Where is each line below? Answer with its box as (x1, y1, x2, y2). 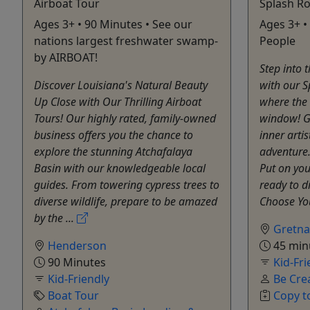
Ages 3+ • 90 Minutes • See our (34, 16, 192, 32)
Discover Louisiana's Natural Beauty (34, 77, 208, 93)
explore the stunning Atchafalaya (34, 143, 192, 159)
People (259, 33, 295, 48)
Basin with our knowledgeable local (34, 160, 206, 176)
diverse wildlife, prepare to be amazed (34, 193, 217, 209)
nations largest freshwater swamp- (34, 33, 218, 48)
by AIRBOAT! (34, 49, 98, 65)
